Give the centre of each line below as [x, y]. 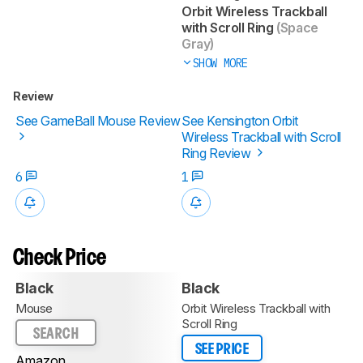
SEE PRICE [222, 349]
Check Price [60, 258]
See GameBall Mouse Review [98, 120]
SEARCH [56, 334]
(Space [296, 27]
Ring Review [218, 153]
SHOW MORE [220, 63]
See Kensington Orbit [240, 120]
